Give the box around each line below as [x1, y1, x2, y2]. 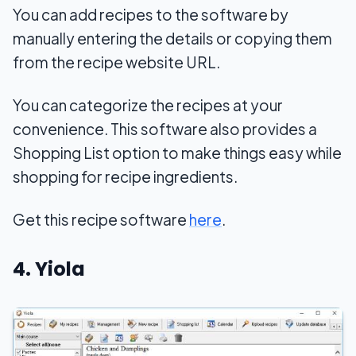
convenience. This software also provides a [13, 118, 317, 138]
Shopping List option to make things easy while [13, 142, 342, 162]
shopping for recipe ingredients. [13, 166, 238, 186]
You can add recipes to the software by [13, 4, 288, 24]
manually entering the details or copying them [13, 28, 332, 48]
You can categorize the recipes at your [13, 95, 283, 114]
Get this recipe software [13, 209, 189, 229]
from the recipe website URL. [13, 52, 220, 72]
